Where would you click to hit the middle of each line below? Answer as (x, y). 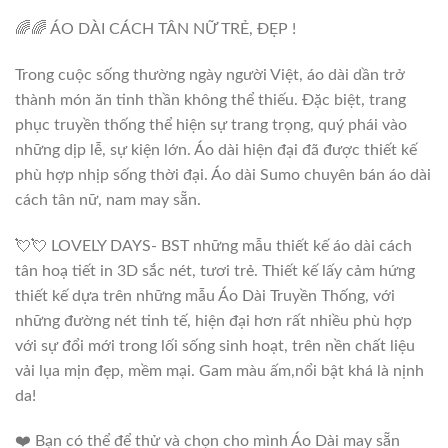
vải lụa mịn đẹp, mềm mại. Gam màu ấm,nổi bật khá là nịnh (219, 370)
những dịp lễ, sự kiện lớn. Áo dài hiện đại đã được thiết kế (216, 149)
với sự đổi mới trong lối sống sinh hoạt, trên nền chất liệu (215, 345)
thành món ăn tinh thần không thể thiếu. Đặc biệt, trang (210, 99)
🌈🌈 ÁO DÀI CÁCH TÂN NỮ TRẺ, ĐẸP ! (155, 29)
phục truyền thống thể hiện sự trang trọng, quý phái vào (211, 124)
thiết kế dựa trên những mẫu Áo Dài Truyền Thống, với (205, 295)
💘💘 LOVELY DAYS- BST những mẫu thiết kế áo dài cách (213, 245)
